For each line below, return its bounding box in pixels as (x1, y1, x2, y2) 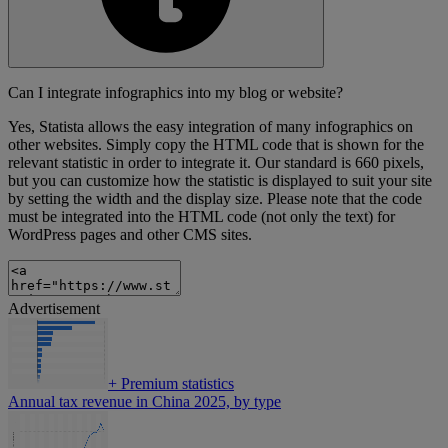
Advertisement (8, 300, 100, 318)
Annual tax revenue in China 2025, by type (8, 393, 281, 411)
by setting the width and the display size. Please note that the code (8, 190, 422, 208)
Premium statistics (117, 375, 234, 393)
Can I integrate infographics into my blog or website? (8, 84, 343, 102)
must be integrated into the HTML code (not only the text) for (8, 208, 395, 226)
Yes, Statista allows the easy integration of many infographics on (8, 118, 413, 136)
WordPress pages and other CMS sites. (8, 226, 252, 244)
